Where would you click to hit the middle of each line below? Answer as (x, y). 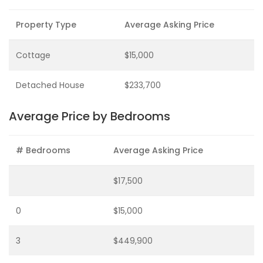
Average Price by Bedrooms (90, 117)
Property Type (46, 25)
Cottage (33, 55)
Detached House (50, 85)
